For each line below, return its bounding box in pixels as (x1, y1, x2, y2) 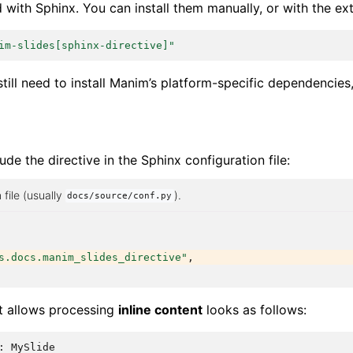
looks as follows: (203, 301, 307, 318)
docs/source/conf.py (67, 190, 173, 202)
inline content (118, 301, 203, 318)
